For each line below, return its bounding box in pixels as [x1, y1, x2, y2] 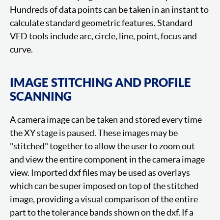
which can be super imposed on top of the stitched [10, 180, 198, 191]
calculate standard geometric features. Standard [10, 17, 192, 28]
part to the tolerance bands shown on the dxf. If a [10, 207, 193, 218]
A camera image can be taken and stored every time [10, 114, 202, 125]
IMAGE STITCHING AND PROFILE [10, 75, 191, 89]
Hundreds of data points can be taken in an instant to [10, 4, 209, 15]
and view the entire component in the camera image [10, 154, 205, 165]
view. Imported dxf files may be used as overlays [10, 167, 190, 178]
